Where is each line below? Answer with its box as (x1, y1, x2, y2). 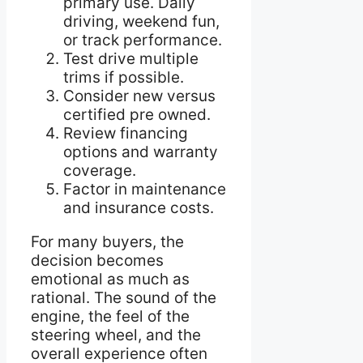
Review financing (63, 124, 188, 143)
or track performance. (63, 31, 222, 50)
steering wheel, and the (31, 326, 201, 345)
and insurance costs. (63, 199, 214, 218)
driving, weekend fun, (63, 12, 220, 32)
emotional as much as (31, 270, 190, 289)
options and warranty (63, 143, 218, 162)
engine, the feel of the (31, 307, 190, 327)
